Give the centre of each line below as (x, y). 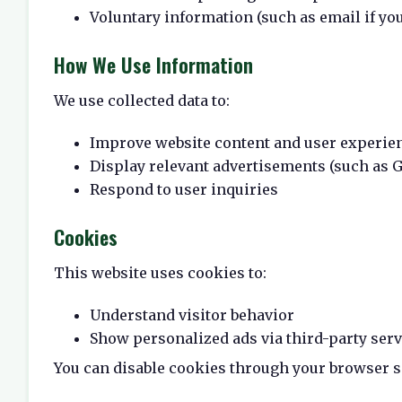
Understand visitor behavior (192, 315)
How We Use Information (153, 65)
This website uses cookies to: (160, 273)
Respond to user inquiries (184, 190)
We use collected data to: (142, 101)
